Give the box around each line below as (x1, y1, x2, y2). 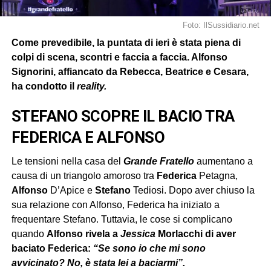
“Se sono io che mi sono (90, 243, 206, 253)
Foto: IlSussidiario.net (183, 20, 260, 30)
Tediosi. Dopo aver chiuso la (130, 184, 255, 195)
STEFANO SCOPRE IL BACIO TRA (11, 106, 235, 125)
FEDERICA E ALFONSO (11, 128, 165, 146)
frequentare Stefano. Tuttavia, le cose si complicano (11, 214, 232, 224)
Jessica (120, 228, 155, 239)
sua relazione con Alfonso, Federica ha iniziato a (11, 199, 220, 210)
